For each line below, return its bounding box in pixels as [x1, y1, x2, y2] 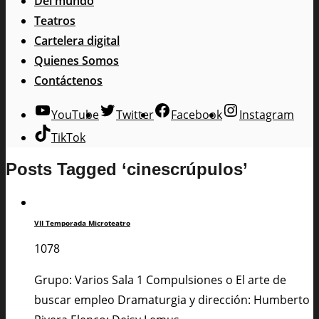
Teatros [34, 12, 75, 28]
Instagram [239, 106, 294, 122]
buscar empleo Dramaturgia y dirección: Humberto [34, 291, 310, 308]
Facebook [171, 106, 222, 122]
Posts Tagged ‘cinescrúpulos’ [6, 159, 248, 179]
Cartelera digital [34, 32, 120, 48]
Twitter [116, 106, 154, 122]
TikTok [51, 129, 85, 145]
